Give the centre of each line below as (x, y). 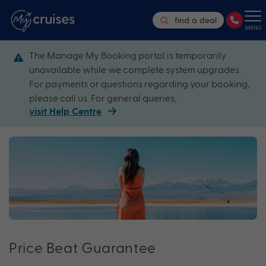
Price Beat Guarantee (83, 247)
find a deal (196, 20)
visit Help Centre (65, 112)
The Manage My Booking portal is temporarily (128, 55)
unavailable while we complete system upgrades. (135, 69)
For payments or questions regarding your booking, (139, 84)
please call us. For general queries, (103, 98)
